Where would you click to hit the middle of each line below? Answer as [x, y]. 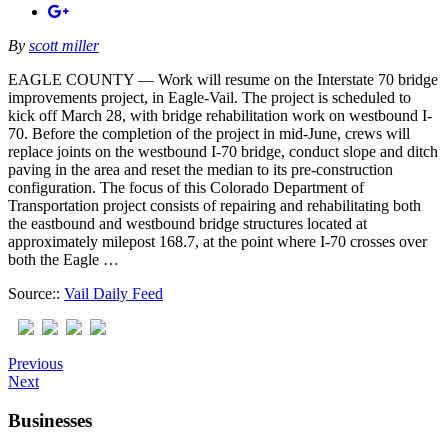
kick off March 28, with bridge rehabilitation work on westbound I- [220, 115]
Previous [35, 363]
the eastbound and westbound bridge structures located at [187, 223]
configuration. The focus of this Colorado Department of [186, 187]
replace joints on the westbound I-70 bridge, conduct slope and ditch [223, 151]
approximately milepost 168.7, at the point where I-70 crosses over [217, 241]
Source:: [36, 293]
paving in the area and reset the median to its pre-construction [200, 169]
